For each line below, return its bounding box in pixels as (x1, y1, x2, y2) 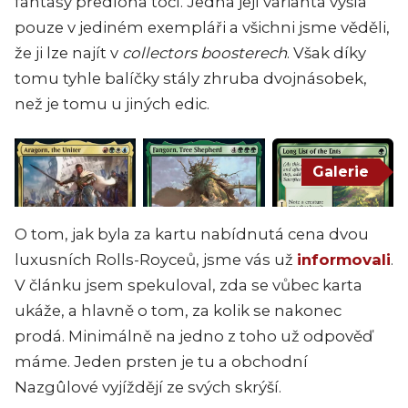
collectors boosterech (122, 44, 287, 62)
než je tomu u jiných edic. (15, 95, 209, 113)
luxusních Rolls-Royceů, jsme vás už (15, 250, 297, 269)
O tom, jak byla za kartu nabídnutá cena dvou (15, 224, 369, 243)
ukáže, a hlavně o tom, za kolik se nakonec (15, 301, 342, 320)
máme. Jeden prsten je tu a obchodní (15, 352, 308, 371)
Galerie (312, 163, 369, 181)
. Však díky (287, 44, 366, 62)
